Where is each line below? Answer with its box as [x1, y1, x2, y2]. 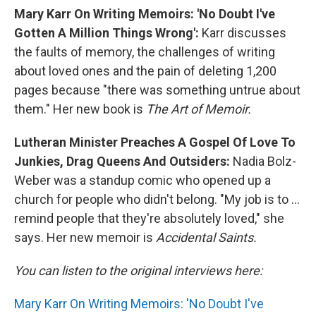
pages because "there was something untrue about [14, 82, 300, 97]
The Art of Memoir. [146, 101, 251, 116]
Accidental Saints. [156, 229, 257, 245]
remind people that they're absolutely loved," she [14, 210, 284, 226]
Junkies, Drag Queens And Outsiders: [14, 153, 233, 169]
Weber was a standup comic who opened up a [14, 172, 271, 188]
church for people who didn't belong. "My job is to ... [14, 191, 300, 207]
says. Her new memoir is [14, 229, 156, 245]
